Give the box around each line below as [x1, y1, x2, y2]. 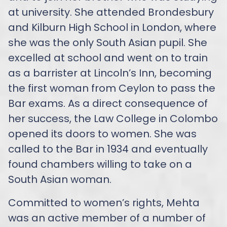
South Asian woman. [8, 172, 111, 186]
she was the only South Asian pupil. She [8, 35, 207, 50]
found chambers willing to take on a [8, 157, 192, 171]
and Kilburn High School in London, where [8, 20, 216, 34]
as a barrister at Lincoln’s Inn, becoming [8, 65, 212, 80]
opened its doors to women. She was [8, 126, 197, 141]
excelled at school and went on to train [8, 50, 208, 65]
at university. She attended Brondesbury [8, 5, 214, 19]
